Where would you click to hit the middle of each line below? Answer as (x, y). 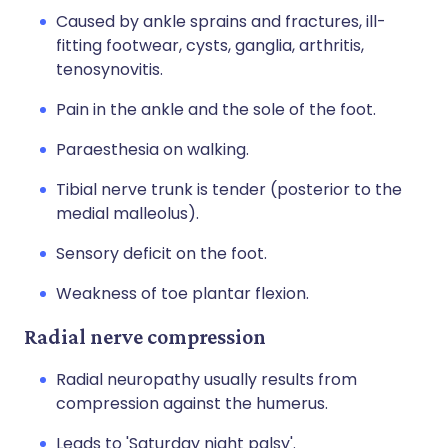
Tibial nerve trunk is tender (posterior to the (229, 189)
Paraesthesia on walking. (152, 149)
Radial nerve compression (145, 336)
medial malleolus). (127, 213)
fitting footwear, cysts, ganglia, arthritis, (210, 45)
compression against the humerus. (192, 403)
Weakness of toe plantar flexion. (182, 293)
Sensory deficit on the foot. (161, 253)
